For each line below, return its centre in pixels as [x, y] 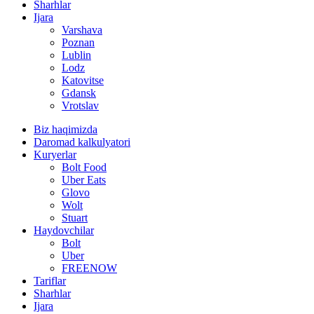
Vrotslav [80, 105]
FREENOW [89, 268]
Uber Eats [84, 179]
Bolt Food [84, 167]
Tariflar [50, 280]
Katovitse [83, 80]
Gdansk [79, 93]
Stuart [75, 217]
